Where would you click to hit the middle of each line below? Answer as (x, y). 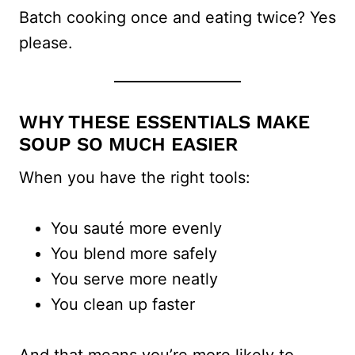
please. (46, 42)
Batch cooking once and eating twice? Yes (177, 17)
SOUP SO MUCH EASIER (128, 144)
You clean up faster (123, 304)
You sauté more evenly (136, 228)
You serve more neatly (134, 279)
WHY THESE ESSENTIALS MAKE (164, 122)
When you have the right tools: (135, 177)
